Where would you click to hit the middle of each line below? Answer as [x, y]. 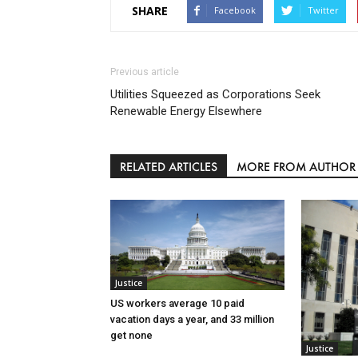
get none [131, 336]
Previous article [145, 72]
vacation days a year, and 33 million [192, 320]
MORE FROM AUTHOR [296, 167]
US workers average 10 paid [177, 304]
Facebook [235, 10]
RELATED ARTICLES [169, 167]
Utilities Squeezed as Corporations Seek [215, 95]
